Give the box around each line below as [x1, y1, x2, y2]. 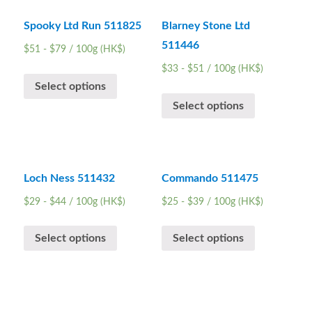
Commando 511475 [161, 172, 258, 184]
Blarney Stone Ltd [161, 20, 250, 32]
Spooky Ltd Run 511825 [24, 20, 142, 32]
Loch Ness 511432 [24, 172, 116, 184]
